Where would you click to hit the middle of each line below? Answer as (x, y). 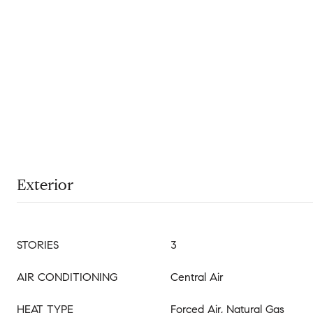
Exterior (45, 185)
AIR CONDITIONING (67, 277)
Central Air (197, 277)
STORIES (38, 245)
